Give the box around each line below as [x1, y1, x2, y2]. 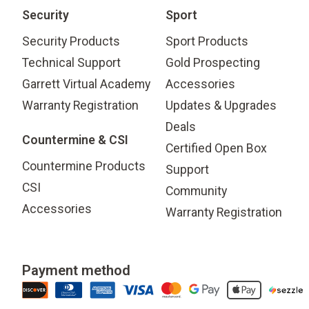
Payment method [22, 262, 130, 279]
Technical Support [22, 55, 121, 70]
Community [166, 183, 227, 199]
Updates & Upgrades [166, 98, 277, 113]
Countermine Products [22, 159, 146, 174]
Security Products [22, 34, 120, 49]
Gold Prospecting [166, 55, 260, 70]
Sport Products [166, 34, 248, 49]
